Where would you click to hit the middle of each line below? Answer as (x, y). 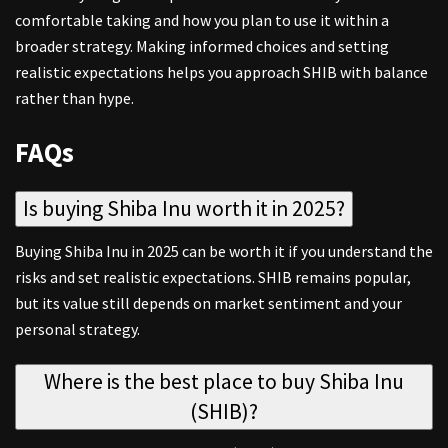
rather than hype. (74, 98)
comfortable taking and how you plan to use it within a (202, 20)
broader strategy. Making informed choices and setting (202, 46)
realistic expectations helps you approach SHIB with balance (221, 72)
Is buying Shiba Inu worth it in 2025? (184, 209)
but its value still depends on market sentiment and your (208, 303)
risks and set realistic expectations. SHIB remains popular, (213, 277)
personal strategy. (77, 329)
